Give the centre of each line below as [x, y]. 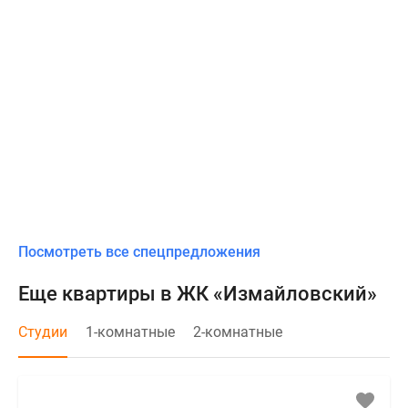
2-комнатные [238, 331]
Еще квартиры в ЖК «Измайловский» [198, 293]
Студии [43, 331]
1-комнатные [130, 331]
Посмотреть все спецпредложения [139, 251]
